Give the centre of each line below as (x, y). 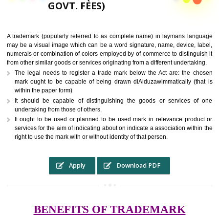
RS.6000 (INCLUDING (108, 45)
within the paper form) (48, 149)
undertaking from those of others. (64, 170)
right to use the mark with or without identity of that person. (101, 201)
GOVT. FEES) (85, 55)
